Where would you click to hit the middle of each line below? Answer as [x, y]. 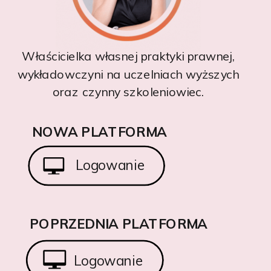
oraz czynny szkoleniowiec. [128, 92]
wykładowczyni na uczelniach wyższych [128, 74]
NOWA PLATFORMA [101, 132]
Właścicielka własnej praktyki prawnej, [128, 57]
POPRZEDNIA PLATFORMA [118, 224]
